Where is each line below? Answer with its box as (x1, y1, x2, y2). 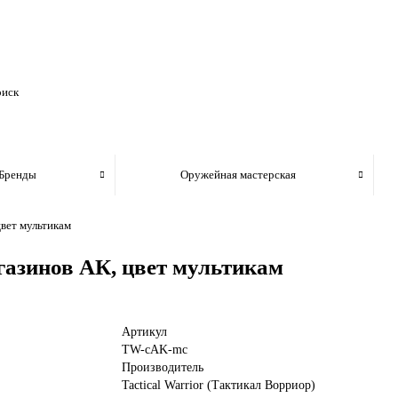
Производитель (122, 361, 204, 374)
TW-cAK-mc (122, 343, 188, 356)
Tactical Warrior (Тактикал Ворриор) (122, 378, 316, 392)
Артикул (122, 325, 168, 338)
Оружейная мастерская (179, 168, 296, 181)
